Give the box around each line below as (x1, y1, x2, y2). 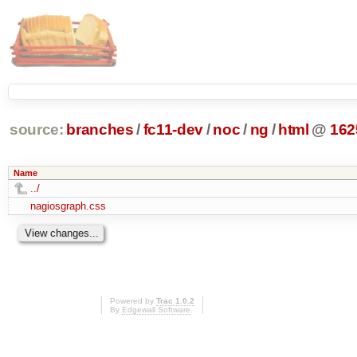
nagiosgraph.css (29, 199, 106, 212)
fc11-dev (143, 121, 204, 139)
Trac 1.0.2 (156, 296, 194, 306)
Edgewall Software (122, 305, 190, 315)
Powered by (110, 296, 156, 306)
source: (9, 121, 64, 139)
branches (66, 121, 134, 139)
